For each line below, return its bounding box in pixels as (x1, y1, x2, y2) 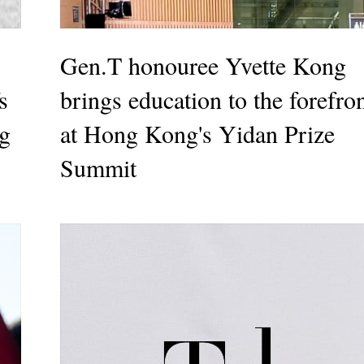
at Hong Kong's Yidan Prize (60, 116, 335, 149)
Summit (60, 150, 136, 184)
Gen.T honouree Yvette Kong (60, 48, 346, 81)
